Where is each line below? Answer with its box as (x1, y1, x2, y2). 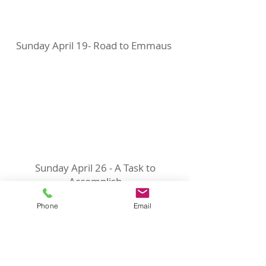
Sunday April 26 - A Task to (34, 161, 156, 175)
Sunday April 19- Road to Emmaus (16, 39, 174, 52)
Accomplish (68, 175, 122, 188)
